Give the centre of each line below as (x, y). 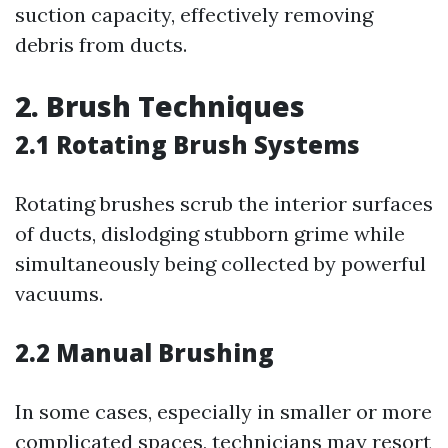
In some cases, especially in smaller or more (223, 411)
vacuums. (59, 293)
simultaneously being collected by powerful (220, 263)
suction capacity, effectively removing (194, 14)
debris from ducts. (101, 44)
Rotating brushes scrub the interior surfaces (224, 203)
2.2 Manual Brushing (144, 352)
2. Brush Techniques (160, 106)
